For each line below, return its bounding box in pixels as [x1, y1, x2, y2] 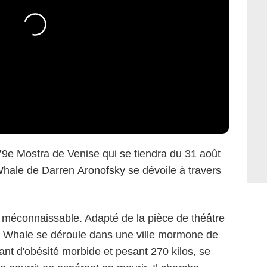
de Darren [24, 164, 77, 177]
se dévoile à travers [125, 164, 221, 177]
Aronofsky [77, 164, 125, 177]
